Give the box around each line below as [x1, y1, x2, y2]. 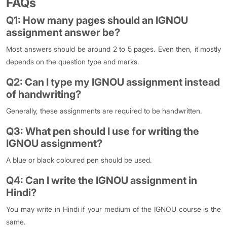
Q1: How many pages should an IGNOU [6, 14, 188, 26]
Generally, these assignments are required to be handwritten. [6, 106, 204, 115]
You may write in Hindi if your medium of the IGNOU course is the [6, 205, 221, 213]
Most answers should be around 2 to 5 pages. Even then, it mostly [6, 45, 221, 53]
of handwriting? [6, 88, 81, 100]
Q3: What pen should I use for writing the [6, 125, 199, 137]
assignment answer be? [6, 26, 120, 39]
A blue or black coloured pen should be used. [6, 156, 154, 164]
